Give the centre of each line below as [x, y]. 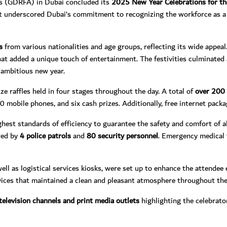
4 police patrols [45, 136]
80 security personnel [122, 136]
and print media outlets [101, 200]
